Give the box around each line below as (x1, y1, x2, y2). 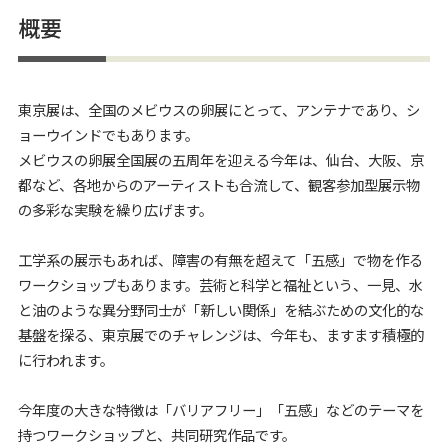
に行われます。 (18, 349, 114, 371)
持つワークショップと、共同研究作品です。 (18, 424, 296, 446)
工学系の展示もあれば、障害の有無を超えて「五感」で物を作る (18, 249, 423, 271)
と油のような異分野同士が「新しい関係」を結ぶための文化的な (18, 299, 424, 321)
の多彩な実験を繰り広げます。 (18, 199, 213, 221)
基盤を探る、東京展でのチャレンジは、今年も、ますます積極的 (18, 324, 424, 346)
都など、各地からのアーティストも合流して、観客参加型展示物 (18, 174, 420, 196)
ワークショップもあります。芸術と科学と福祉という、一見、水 (18, 274, 423, 296)
